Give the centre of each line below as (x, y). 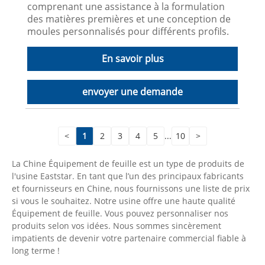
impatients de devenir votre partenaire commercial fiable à (129, 238)
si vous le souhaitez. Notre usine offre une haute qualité (124, 201)
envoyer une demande (132, 91)
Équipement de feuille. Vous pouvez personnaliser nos (120, 214)
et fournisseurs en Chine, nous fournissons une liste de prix (131, 189)
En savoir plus (132, 58)
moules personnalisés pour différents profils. (128, 31)
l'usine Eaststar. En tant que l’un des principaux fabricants (128, 176)
